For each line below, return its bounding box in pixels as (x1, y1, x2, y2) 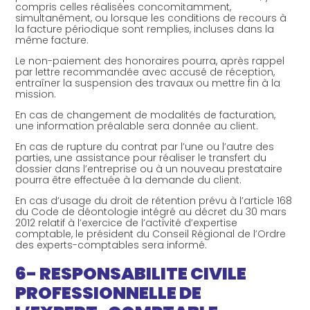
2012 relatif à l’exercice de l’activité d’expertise (15, 215, 238, 230)
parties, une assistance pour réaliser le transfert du (15, 150, 267, 165)
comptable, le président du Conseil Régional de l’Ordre (15, 226, 286, 241)
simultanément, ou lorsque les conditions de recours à (15, 10, 287, 25)
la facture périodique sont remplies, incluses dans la (15, 21, 275, 36)
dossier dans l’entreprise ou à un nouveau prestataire (15, 161, 283, 176)
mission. (15, 86, 57, 101)
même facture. (15, 33, 89, 47)
